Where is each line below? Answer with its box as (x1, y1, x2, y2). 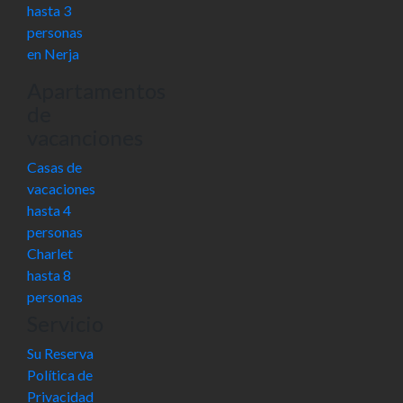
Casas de (27, 158, 82, 175)
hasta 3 (27, 2, 71, 19)
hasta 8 (27, 266, 71, 283)
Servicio (27, 310, 103, 336)
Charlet (27, 245, 73, 262)
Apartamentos (27, 77, 166, 103)
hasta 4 (27, 201, 71, 219)
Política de (27, 366, 93, 383)
